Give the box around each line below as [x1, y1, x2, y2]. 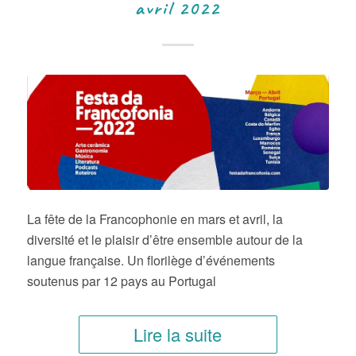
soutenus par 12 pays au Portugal [26, 271, 216, 290]
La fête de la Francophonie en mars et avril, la [26, 209, 283, 228]
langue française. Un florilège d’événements [26, 250, 275, 269]
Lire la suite [133, 321, 222, 346]
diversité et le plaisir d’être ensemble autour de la [26, 230, 303, 249]
